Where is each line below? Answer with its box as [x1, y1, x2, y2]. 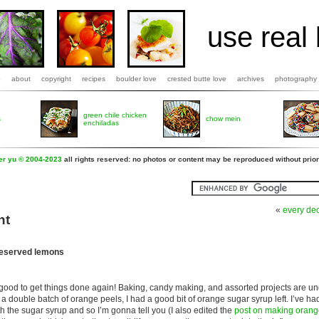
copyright [41, 75, 71, 83]
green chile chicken [83, 111, 147, 119]
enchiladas [83, 119, 119, 127]
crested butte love [167, 75, 226, 83]
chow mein [206, 115, 241, 122]
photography [275, 75, 317, 83]
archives [237, 75, 264, 83]
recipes [82, 75, 105, 83]
